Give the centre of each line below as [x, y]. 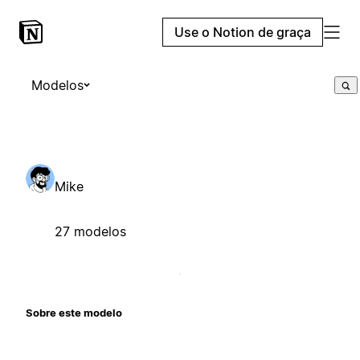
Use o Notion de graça [243, 32]
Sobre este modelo [74, 312]
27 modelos [90, 231]
